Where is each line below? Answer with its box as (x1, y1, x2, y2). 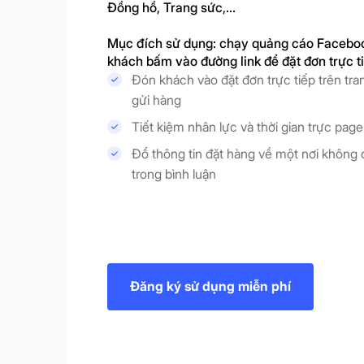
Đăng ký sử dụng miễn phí (129, 278, 291, 295)
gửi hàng (131, 92, 181, 109)
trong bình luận (131, 166, 216, 183)
